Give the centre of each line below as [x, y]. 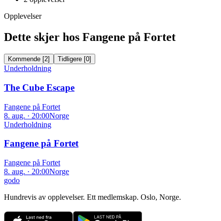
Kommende [24, 59]
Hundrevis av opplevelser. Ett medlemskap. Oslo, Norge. [92, 197]
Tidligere [70, 59]
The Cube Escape [39, 87]
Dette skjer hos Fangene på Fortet [90, 37]
